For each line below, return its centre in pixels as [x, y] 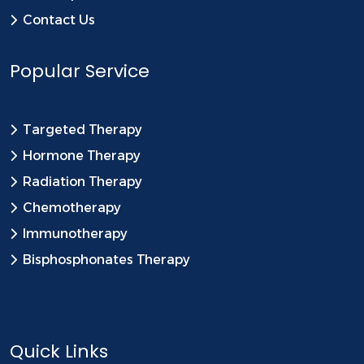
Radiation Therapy [82, 181]
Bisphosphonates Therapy [106, 259]
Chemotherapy [72, 207]
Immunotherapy [75, 233]
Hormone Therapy [82, 155]
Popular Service [80, 71]
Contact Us [59, 19]
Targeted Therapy [82, 129]
